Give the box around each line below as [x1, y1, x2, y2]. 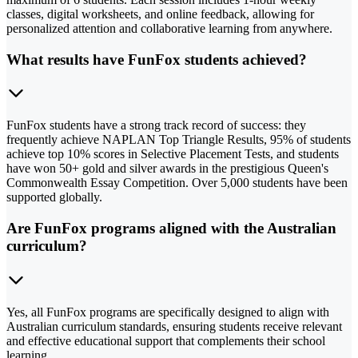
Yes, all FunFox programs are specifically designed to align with [6, 304, 329, 319]
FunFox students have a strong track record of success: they [6, 118, 306, 133]
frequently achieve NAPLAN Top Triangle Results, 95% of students [6, 133, 351, 147]
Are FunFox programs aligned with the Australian [6, 220, 336, 237]
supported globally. [6, 190, 102, 205]
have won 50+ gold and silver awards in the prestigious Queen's [6, 161, 328, 176]
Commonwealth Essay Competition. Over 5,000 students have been [6, 176, 348, 190]
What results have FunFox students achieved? [6, 50, 307, 68]
